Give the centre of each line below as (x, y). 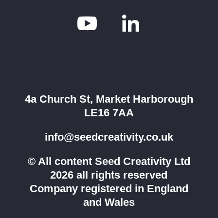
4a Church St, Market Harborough (109, 99)
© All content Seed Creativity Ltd (109, 161)
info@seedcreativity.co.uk (109, 137)
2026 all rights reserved (109, 175)
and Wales (109, 202)
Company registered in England (109, 188)
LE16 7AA (109, 112)
